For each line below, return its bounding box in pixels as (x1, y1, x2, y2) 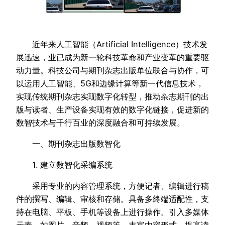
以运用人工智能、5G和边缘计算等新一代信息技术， (16, 78, 204, 88)
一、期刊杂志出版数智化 (16, 138, 121, 149)
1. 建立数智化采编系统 (16, 160, 113, 170)
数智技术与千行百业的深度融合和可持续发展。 (16, 117, 185, 128)
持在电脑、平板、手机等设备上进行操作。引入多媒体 (16, 207, 209, 217)
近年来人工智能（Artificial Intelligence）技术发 (16, 39, 207, 49)
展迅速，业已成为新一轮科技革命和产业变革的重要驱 (16, 52, 209, 62)
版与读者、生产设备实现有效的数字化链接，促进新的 (16, 104, 209, 115)
